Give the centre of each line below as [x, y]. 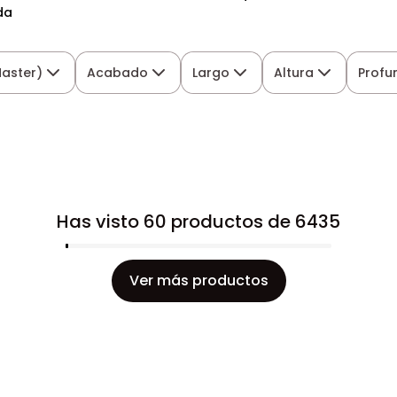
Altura [294, 73]
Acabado [118, 73]
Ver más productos [198, 280]
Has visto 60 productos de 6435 [198, 222]
